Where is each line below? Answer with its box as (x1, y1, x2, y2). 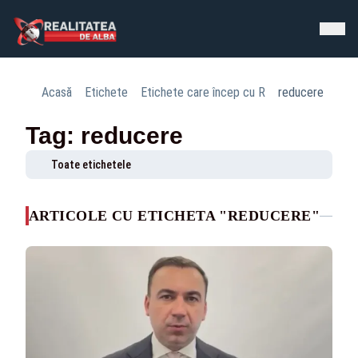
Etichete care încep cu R (141, 85, 265, 100)
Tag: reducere (26, 122, 183, 149)
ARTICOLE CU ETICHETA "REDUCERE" (29, 208, 320, 224)
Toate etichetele (51, 158, 131, 171)
